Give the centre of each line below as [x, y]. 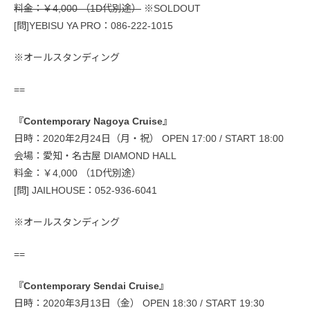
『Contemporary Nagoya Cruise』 [93, 121]
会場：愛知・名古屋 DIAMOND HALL [95, 156]
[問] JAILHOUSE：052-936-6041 [85, 191]
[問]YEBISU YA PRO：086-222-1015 [93, 26]
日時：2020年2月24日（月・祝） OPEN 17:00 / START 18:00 [149, 139]
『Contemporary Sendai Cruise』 [91, 286]
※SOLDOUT [171, 9]
